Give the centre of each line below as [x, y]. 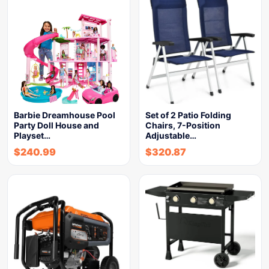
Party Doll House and [56, 125]
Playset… [32, 135]
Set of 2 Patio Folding [188, 115]
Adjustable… [171, 135]
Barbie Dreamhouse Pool [65, 115]
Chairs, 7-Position [183, 125]
